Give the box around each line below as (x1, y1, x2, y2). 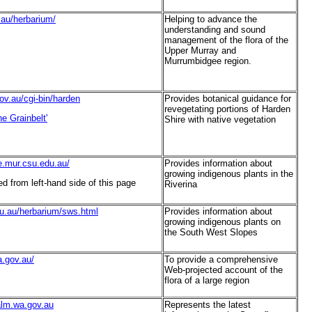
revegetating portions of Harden (164, 104, 290, 115)
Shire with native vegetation (164, 114, 276, 125)
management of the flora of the (164, 35, 288, 46)
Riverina (164, 179, 197, 190)
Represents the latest (164, 299, 251, 311)
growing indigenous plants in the (164, 169, 293, 180)
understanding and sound (164, 24, 265, 36)
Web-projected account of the (164, 265, 283, 276)
